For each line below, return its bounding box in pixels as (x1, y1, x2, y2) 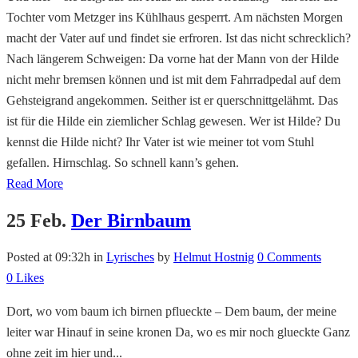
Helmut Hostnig (173, 249, 254, 264)
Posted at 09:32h (6, 249, 90, 264)
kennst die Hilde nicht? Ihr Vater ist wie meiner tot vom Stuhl (6, 134, 314, 149)
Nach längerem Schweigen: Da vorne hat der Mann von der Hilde (6, 51, 339, 66)
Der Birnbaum (71, 209, 191, 231)
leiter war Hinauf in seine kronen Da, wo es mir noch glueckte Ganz (6, 324, 350, 339)
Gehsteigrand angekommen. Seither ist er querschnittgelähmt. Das (6, 93, 338, 107)
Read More (6, 176, 63, 190)
